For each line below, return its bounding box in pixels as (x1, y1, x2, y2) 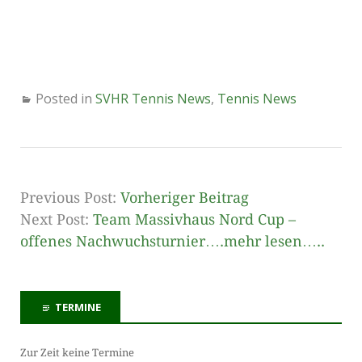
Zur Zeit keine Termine (20, 347, 134, 360)
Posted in (36, 89, 95, 107)
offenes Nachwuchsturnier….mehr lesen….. (20, 232, 325, 250)
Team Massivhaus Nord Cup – (93, 210, 296, 228)
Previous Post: (20, 188, 120, 206)
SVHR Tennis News (95, 89, 211, 107)
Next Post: (20, 210, 93, 228)
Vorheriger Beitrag (120, 188, 249, 206)
